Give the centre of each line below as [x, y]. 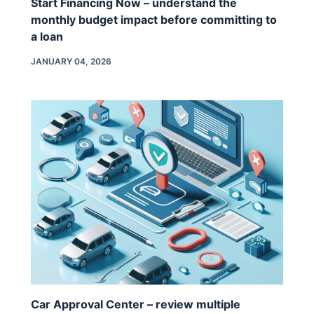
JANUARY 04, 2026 [71, 61]
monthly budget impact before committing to [154, 19]
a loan [47, 36]
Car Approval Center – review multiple [136, 304]
